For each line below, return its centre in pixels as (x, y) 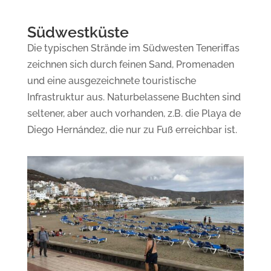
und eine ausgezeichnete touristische (111, 80)
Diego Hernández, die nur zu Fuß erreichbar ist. (132, 129)
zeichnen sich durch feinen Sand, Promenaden (130, 64)
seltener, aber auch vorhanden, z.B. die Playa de (134, 113)
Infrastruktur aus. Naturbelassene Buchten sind (134, 97)
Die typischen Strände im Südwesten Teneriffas (133, 48)
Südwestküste (78, 32)
